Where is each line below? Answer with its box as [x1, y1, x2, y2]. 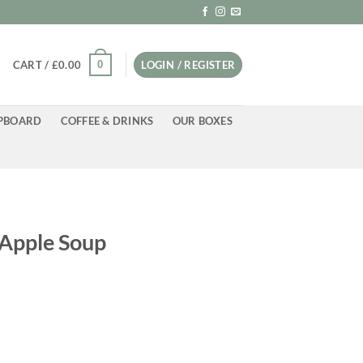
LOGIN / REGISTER [141, 58, 236, 71]
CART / [12, 58, 52, 71]
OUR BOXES [172, 114, 233, 127]
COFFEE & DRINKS [60, 114, 154, 127]
